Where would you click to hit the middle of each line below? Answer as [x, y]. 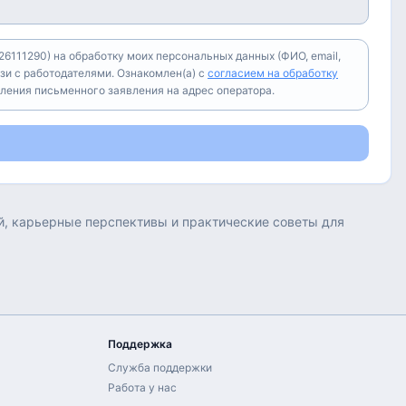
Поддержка [140, 344]
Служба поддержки [160, 367]
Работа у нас [142, 387]
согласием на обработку [273, 73]
